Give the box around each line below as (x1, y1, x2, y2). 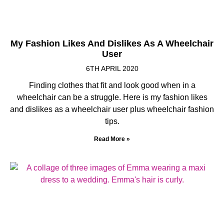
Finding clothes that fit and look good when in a (28, 80, 195, 89)
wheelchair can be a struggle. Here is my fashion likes (16, 92, 207, 101)
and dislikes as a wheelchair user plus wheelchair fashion (10, 104, 214, 113)
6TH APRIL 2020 (85, 64, 138, 72)
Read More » (94, 135, 130, 142)
